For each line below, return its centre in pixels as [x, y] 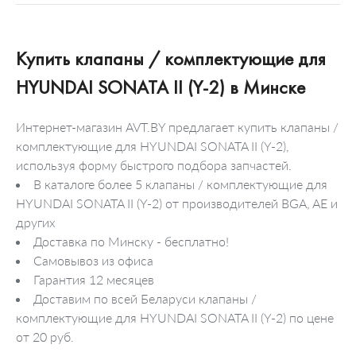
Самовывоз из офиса [93, 260]
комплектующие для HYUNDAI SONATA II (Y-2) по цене [175, 317]
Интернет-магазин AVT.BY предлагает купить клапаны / [177, 126]
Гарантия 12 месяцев [94, 279]
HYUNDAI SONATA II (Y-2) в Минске [161, 87]
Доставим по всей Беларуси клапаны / [145, 298]
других [36, 222]
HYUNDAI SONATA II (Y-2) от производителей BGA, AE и [177, 203]
